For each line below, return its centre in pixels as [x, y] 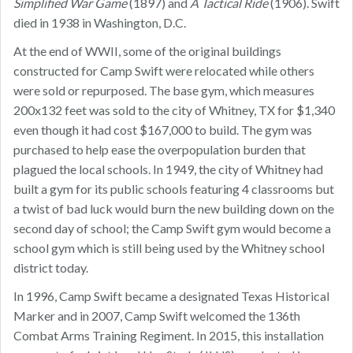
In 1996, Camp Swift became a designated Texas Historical [171, 296]
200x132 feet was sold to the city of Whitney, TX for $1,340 [174, 110]
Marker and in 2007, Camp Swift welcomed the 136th [157, 316]
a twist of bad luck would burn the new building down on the [174, 209]
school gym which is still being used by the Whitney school [169, 248]
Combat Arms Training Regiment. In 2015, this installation [169, 336]
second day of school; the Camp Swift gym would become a [172, 229]
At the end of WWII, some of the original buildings [147, 51]
